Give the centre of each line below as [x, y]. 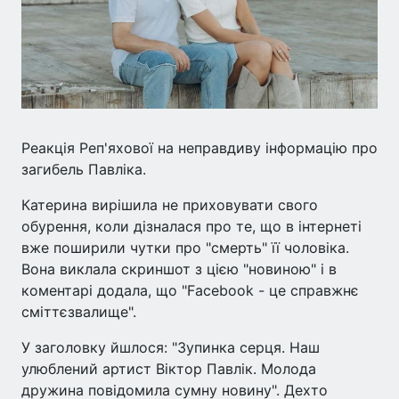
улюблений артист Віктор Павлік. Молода [169, 368]
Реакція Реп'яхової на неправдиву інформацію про [199, 147]
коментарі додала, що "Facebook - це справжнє [190, 290]
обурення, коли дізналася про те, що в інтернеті [191, 226]
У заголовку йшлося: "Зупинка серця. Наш [171, 347]
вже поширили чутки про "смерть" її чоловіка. [185, 247]
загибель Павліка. [84, 169]
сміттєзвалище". [79, 311]
